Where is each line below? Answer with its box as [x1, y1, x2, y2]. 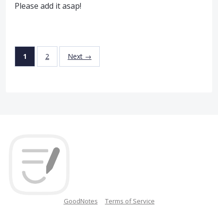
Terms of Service [105, 197, 155, 206]
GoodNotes [63, 197, 98, 206]
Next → [68, 52, 91, 61]
